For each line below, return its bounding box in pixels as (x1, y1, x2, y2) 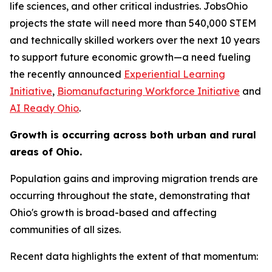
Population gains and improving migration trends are (10, 172, 258, 185)
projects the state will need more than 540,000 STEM (10, 17, 256, 30)
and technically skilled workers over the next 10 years (10, 34, 260, 47)
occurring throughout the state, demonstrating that (10, 189, 250, 202)
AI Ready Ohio (10, 102, 79, 115)
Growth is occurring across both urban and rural (10, 129, 256, 141)
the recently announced (10, 68, 124, 81)
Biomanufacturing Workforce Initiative (57, 85, 240, 98)
